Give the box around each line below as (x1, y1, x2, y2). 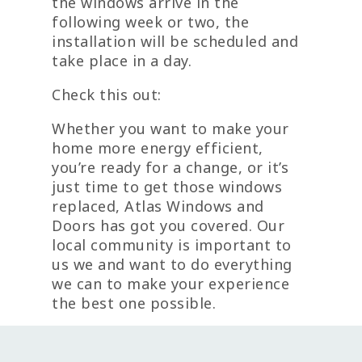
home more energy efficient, (52, 138, 263, 158)
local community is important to (52, 235, 292, 255)
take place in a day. (52, 51, 192, 71)
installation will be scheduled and (52, 32, 298, 52)
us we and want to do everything (52, 255, 293, 275)
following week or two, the (52, 12, 249, 32)
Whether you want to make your (52, 119, 289, 139)
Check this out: (52, 85, 162, 105)
